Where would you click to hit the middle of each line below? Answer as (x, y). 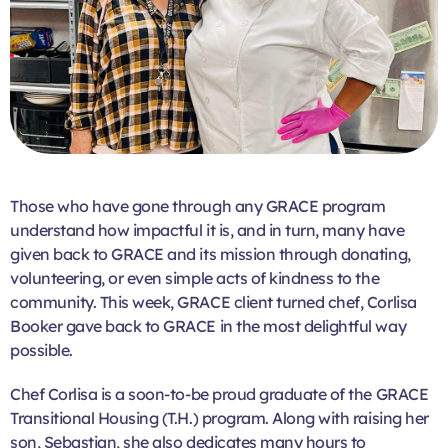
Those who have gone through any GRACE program (198, 205)
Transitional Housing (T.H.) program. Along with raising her (219, 417)
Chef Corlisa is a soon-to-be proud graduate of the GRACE (219, 393)
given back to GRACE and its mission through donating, (210, 253)
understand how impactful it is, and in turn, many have (207, 229)
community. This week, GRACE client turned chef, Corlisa (213, 301)
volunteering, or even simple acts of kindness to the (195, 277)
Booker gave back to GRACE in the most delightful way (208, 325)
